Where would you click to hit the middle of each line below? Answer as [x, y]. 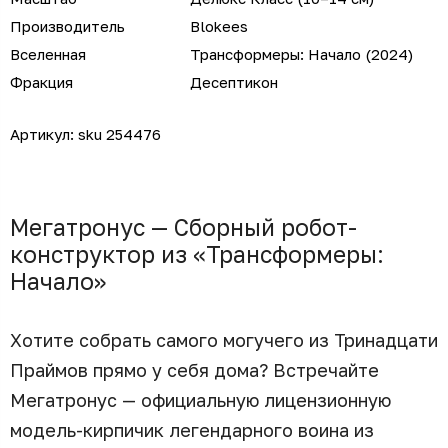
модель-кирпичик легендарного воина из [192, 429]
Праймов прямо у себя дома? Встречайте [194, 369]
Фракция [41, 81]
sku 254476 [119, 133]
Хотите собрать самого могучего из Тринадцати [224, 339]
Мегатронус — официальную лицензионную [200, 399]
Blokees [219, 25]
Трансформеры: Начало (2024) [301, 53]
